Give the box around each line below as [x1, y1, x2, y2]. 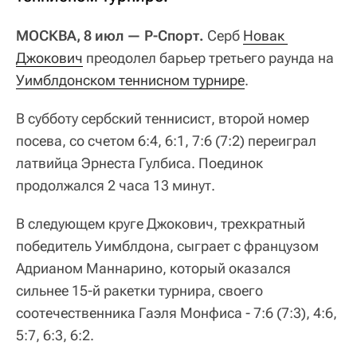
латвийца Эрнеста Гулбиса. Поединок [16, 155, 263, 172]
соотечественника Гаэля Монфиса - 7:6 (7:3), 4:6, [16, 304, 337, 322]
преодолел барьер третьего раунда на [83, 49, 334, 67]
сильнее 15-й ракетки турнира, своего [16, 282, 263, 300]
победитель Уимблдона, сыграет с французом [16, 237, 319, 255]
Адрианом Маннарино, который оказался [16, 260, 291, 277]
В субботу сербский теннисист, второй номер [16, 110, 309, 127]
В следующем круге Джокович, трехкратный [16, 215, 305, 233]
